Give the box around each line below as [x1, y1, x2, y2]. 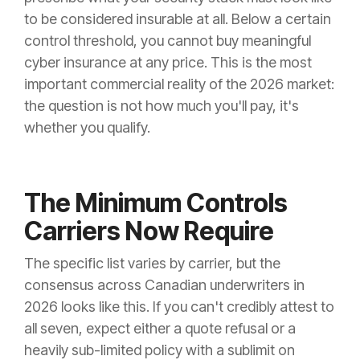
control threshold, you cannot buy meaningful [24, 32, 311, 50]
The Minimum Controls [24, 187, 288, 219]
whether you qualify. [24, 119, 150, 137]
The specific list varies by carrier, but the [24, 255, 280, 272]
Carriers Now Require [24, 215, 274, 247]
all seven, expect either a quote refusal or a [24, 320, 296, 337]
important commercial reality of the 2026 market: [24, 76, 334, 93]
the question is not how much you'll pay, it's [24, 97, 299, 115]
